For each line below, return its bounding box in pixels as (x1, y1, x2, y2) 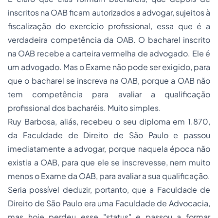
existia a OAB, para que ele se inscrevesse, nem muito (8, 157, 210, 167)
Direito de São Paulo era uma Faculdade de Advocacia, (8, 198, 210, 208)
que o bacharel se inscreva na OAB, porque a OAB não (8, 75, 210, 86)
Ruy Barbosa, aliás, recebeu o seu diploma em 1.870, (8, 116, 210, 127)
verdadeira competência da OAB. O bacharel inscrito (8, 35, 210, 45)
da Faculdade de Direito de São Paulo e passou (8, 130, 210, 140)
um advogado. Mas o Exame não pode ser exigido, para (8, 62, 210, 72)
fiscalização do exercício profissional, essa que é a (8, 21, 210, 31)
